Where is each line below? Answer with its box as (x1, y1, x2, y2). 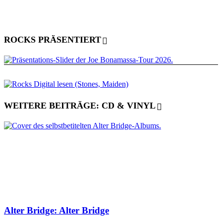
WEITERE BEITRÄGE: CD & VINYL (4, 101, 156, 111)
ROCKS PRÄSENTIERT (4, 34, 101, 45)
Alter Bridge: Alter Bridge (4, 205, 109, 216)
